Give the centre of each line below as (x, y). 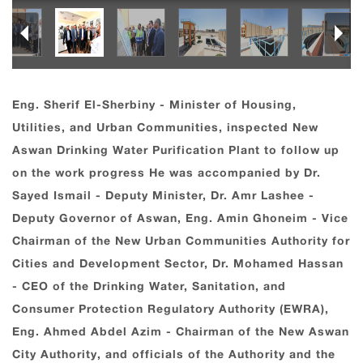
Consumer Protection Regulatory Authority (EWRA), (171, 310)
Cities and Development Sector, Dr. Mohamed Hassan (178, 264)
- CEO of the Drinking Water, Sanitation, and (149, 287)
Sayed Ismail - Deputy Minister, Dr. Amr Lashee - (163, 196)
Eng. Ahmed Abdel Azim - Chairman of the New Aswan (181, 332)
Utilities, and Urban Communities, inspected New (165, 128)
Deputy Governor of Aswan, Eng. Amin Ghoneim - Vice (180, 219)
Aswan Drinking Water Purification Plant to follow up (176, 151)
